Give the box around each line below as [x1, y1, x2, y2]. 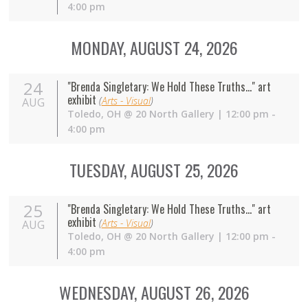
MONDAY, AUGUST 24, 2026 [70, 35, 238, 60]
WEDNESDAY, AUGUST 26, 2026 [58, 280, 250, 305]
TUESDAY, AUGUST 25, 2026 [69, 157, 239, 183]
